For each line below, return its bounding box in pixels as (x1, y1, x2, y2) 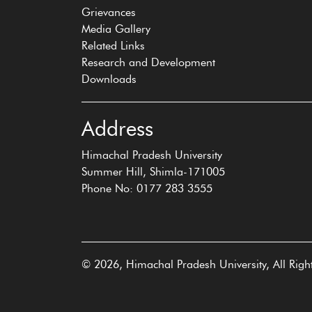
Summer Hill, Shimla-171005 (81, 165, 225, 178)
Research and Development (81, 56, 215, 69)
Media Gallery (81, 22, 150, 36)
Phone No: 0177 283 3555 (81, 182, 212, 195)
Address (81, 116, 153, 141)
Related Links (81, 39, 145, 52)
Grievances (81, 6, 136, 19)
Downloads (81, 72, 136, 86)
